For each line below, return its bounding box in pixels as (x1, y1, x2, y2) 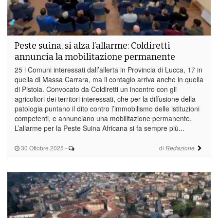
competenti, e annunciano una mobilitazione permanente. (15, 113, 192, 123)
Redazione (165, 144, 195, 152)
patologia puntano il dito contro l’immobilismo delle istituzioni (15, 103, 200, 113)
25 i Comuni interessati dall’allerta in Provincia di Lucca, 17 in (15, 64, 202, 74)
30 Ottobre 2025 (19, 143, 64, 152)
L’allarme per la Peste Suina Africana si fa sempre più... (15, 123, 184, 133)
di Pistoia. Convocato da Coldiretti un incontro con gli (15, 84, 177, 94)
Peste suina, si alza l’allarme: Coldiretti (15, 40, 170, 51)
